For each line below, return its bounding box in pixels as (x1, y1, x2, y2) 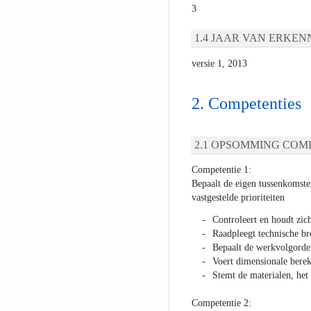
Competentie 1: (191, 165, 251, 176)
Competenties (208, 94, 301, 113)
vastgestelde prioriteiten (191, 192, 285, 203)
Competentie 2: (191, 298, 251, 309)
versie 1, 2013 (191, 58, 247, 69)
